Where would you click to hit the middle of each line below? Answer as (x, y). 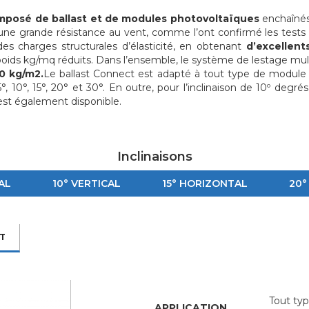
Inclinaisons (154, 156)
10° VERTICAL (86, 183)
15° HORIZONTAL (205, 183)
